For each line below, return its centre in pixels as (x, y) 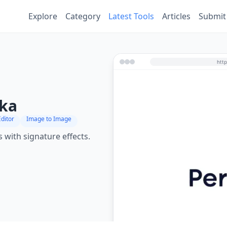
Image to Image (49, 119)
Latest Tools (131, 16)
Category (83, 16)
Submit (212, 16)
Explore (43, 16)
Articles (176, 16)
